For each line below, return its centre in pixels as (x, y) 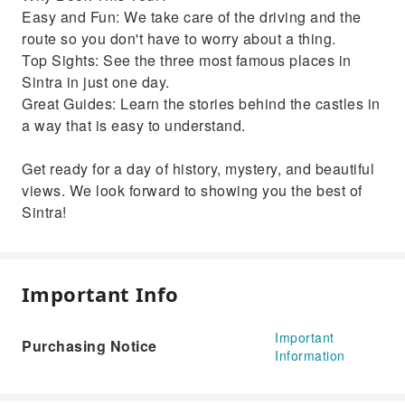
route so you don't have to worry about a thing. (179, 38)
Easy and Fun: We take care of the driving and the (192, 17)
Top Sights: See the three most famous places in (187, 60)
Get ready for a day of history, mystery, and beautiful (198, 169)
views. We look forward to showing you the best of (192, 190)
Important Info (100, 294)
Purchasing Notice (89, 346)
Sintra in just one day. (96, 82)
